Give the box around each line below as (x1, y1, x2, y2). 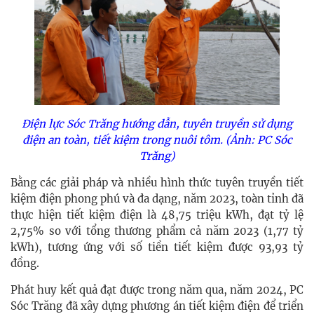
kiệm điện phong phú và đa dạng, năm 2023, (11, 192, 241, 206)
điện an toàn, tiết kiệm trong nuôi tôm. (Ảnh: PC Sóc (22, 133, 292, 147)
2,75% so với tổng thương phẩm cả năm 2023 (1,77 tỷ (11, 224, 303, 238)
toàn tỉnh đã (241, 192, 303, 206)
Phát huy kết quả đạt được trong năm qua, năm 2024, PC (11, 283, 303, 297)
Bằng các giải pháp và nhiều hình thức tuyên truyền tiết (11, 176, 303, 190)
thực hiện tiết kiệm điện (11, 208, 142, 222)
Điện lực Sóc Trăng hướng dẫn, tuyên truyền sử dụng (22, 117, 292, 131)
